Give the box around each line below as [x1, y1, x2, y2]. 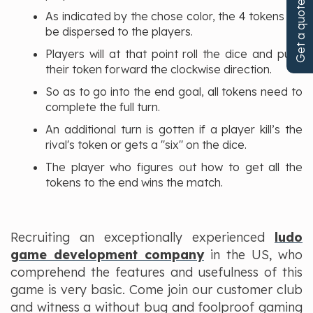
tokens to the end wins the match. [45, 175, 223, 190]
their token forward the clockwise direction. [45, 62, 275, 77]
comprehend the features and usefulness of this [10, 264, 303, 281]
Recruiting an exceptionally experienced [10, 229, 275, 246]
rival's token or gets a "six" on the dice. [45, 138, 249, 152]
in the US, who [204, 247, 303, 263]
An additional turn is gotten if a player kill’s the [45, 122, 303, 137]
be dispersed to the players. [45, 24, 196, 39]
